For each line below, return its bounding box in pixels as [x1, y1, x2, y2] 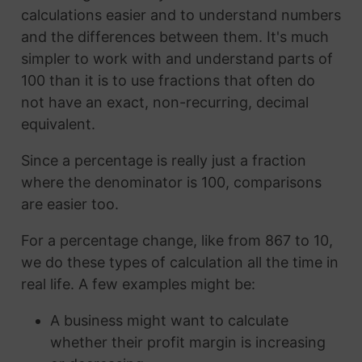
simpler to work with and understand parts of [20, 50, 333, 68]
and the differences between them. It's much [20, 28, 329, 46]
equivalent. [20, 116, 95, 133]
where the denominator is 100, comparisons [20, 174, 322, 192]
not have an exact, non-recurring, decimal [20, 94, 309, 112]
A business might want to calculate [49, 312, 288, 330]
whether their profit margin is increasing [49, 334, 326, 351]
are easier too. [20, 196, 119, 213]
